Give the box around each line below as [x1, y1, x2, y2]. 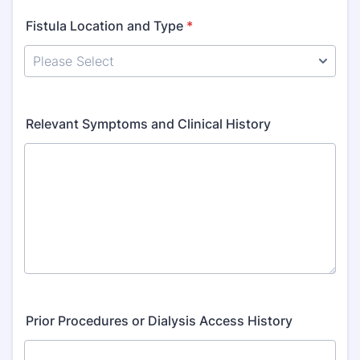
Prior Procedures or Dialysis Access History [26, 313, 292, 329]
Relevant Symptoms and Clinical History [26, 116, 271, 132]
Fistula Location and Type [26, 18, 183, 34]
